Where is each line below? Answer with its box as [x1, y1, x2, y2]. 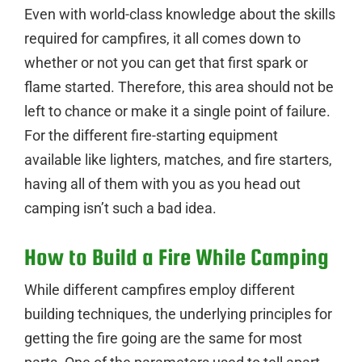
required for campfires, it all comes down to [24, 29, 301, 47]
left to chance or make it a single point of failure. [24, 102, 330, 120]
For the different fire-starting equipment [24, 126, 278, 144]
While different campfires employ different [24, 280, 295, 298]
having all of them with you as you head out [24, 175, 301, 192]
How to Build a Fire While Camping [24, 243, 329, 270]
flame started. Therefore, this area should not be [24, 78, 334, 95]
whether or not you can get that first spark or [24, 53, 308, 71]
